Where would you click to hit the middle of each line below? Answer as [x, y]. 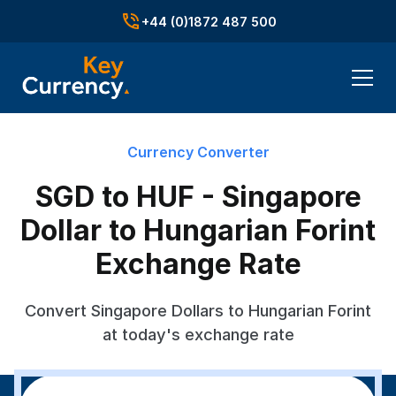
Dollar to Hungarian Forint [198, 230]
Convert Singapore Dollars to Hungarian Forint [198, 310]
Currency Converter [198, 152]
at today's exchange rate [198, 334]
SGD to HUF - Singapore [198, 197]
